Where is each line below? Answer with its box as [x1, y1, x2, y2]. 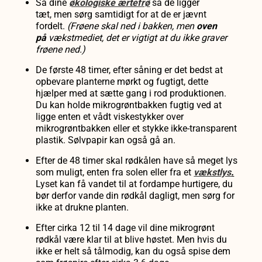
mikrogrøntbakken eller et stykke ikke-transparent [36, 123, 237, 135]
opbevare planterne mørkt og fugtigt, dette [36, 76, 209, 88]
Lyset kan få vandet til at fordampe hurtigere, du [36, 178, 233, 190]
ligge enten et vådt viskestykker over [36, 111, 184, 123]
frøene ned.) [36, 44, 88, 56]
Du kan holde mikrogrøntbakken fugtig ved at [36, 99, 222, 111]
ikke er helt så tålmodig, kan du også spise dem [36, 246, 231, 257]
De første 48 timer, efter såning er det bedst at [36, 64, 223, 76]
